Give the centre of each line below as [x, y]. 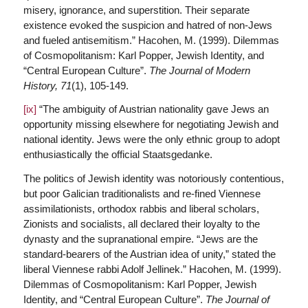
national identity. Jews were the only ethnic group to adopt [151, 140]
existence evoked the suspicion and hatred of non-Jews [147, 25]
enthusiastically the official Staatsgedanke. [118, 155]
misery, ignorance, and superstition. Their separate [136, 10]
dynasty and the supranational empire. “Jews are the [140, 239]
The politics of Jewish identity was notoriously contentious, [153, 178]
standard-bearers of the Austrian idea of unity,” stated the [149, 254]
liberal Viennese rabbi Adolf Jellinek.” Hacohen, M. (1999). [152, 269]
